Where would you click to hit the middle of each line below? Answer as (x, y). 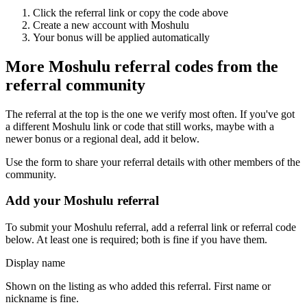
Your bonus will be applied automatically (121, 37)
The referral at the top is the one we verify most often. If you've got (150, 114)
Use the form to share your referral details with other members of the (153, 162)
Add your (35, 201)
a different (27, 126)
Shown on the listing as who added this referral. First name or (138, 286)
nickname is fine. (42, 299)
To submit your (40, 228)
